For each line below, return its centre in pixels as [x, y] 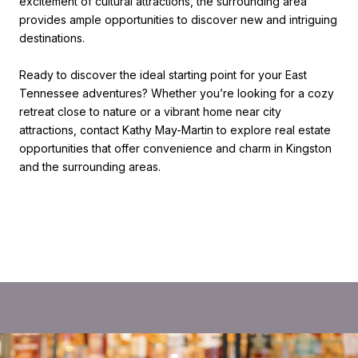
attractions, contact [71, 129]
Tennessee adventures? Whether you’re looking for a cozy [177, 93]
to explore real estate [272, 129]
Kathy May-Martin [168, 129]
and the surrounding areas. [90, 166]
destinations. [52, 38]
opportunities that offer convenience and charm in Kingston [175, 148]
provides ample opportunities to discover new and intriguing [178, 19]
